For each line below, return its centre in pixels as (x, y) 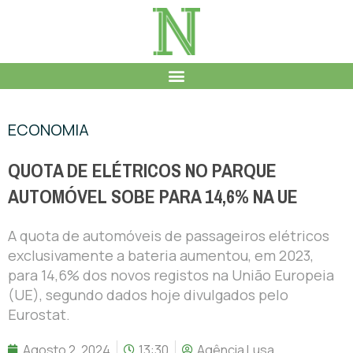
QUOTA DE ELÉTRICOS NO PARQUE (142, 171)
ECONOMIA (48, 129)
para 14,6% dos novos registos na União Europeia (171, 275)
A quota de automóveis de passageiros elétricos (169, 235)
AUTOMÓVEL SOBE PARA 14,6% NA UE (153, 197)
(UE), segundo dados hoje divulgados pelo (148, 294)
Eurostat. (39, 314)
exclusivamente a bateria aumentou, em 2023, (161, 255)
